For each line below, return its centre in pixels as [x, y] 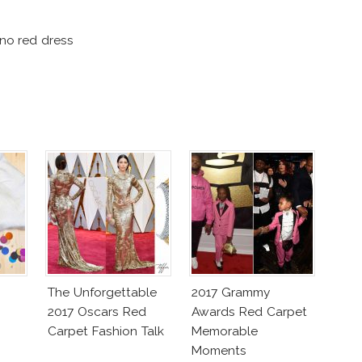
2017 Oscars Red [97, 312]
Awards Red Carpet [249, 312]
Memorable [225, 331]
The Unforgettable [102, 293]
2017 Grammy [231, 293]
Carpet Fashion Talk [106, 331]
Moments [219, 351]
